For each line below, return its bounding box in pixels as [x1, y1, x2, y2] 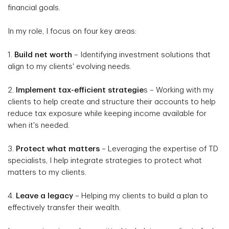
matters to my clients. [8, 169, 86, 176]
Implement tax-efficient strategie [16, 86, 144, 94]
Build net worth [14, 51, 72, 59]
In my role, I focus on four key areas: [8, 28, 136, 35]
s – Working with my [144, 86, 214, 94]
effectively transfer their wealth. [8, 204, 121, 212]
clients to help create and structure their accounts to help [8, 98, 216, 106]
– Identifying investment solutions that [72, 51, 211, 59]
